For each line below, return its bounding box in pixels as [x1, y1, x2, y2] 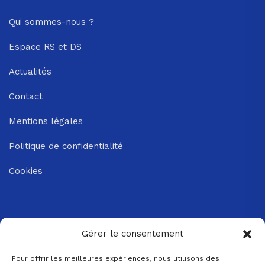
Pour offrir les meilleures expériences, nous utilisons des [12, 254, 219, 263]
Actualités [9, 66, 51, 77]
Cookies [9, 166, 43, 176]
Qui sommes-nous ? [9, 17, 94, 27]
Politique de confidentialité [9, 141, 123, 151]
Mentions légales [9, 116, 83, 127]
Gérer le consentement [82, 228, 183, 239]
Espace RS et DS [9, 41, 82, 52]
